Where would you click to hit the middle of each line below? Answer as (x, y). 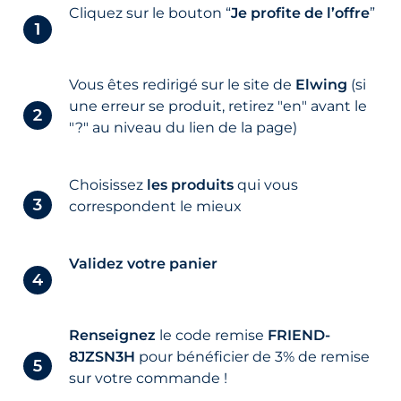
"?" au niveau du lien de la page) (183, 128)
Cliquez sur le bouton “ (150, 13)
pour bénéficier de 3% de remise (253, 357)
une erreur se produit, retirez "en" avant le (218, 107)
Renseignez (113, 336)
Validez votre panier (144, 264)
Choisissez (108, 185)
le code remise (212, 336)
